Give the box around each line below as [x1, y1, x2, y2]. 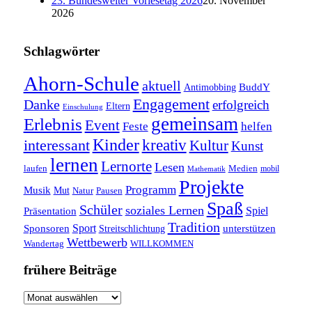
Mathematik [187, 164, 226, 173]
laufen [23, 163, 47, 173]
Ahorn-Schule [23, 72, 139, 95]
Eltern [105, 100, 130, 111]
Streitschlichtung [98, 222, 165, 234]
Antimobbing [183, 81, 236, 93]
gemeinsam [150, 113, 238, 134]
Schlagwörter [23, 43, 100, 58]
